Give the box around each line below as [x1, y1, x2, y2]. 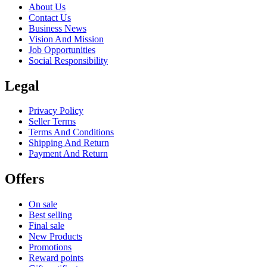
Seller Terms [29, 116, 76, 127]
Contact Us [29, 12, 71, 23]
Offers [5, 171, 44, 187]
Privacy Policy [29, 105, 83, 116]
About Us [29, 1, 66, 12]
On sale [29, 199, 57, 210]
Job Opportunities [29, 44, 95, 55]
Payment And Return [29, 148, 108, 159]
